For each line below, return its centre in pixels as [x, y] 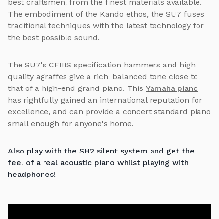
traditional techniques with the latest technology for [106, 25]
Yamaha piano [172, 88]
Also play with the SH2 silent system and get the [101, 151]
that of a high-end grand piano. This [77, 88]
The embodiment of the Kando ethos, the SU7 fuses [106, 14]
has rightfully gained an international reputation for [105, 100]
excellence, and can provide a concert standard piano [109, 111]
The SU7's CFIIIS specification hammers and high [102, 65]
